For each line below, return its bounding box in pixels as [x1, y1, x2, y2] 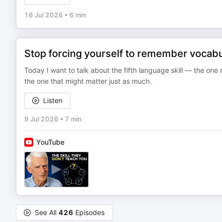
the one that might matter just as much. [24, 77, 152, 85]
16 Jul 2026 [24, 11, 63, 19]
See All [35, 208, 58, 217]
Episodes [73, 208, 105, 217]
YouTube [36, 138, 64, 146]
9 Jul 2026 [24, 115, 58, 123]
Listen [43, 96, 62, 105]
